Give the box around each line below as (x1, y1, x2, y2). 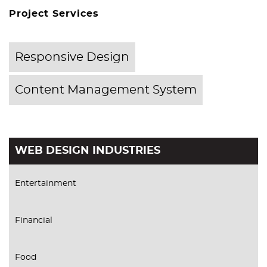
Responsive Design (15, 51, 129, 64)
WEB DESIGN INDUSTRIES (15, 145, 160, 157)
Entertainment (15, 179, 76, 188)
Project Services (9, 9, 99, 19)
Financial (15, 216, 52, 225)
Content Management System (15, 84, 197, 97)
